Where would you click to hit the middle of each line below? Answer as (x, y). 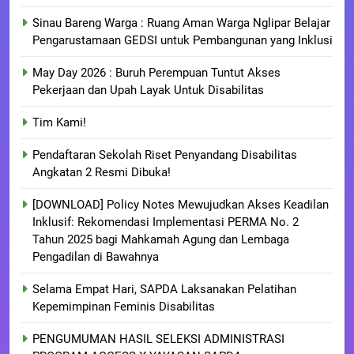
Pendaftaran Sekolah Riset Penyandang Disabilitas (165, 155)
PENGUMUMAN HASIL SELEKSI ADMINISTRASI (158, 339)
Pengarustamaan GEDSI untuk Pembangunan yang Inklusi (183, 41)
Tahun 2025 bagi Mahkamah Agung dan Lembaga (161, 240)
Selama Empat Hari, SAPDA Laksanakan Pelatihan (164, 290)
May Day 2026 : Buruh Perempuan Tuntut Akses (156, 73)
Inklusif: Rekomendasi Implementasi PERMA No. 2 (166, 222)
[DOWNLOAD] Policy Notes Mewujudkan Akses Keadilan (181, 205)
